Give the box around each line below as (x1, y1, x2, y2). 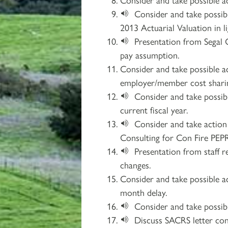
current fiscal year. (120, 103, 188, 116)
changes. (120, 158, 151, 171)
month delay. (120, 185, 167, 198)
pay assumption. (120, 48, 179, 61)
